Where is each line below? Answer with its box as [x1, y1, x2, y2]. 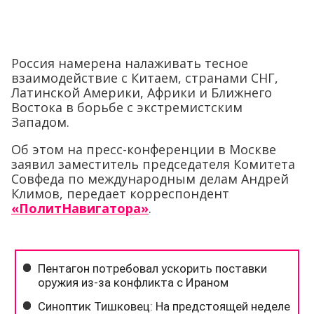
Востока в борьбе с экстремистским [11, 99, 243, 116]
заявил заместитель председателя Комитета [11, 156, 295, 173]
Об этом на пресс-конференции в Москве [11, 141, 276, 158]
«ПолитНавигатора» [11, 200, 149, 217]
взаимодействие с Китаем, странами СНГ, [11, 69, 278, 87]
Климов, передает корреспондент [11, 185, 229, 203]
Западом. [11, 114, 69, 131]
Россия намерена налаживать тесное [11, 55, 248, 72]
